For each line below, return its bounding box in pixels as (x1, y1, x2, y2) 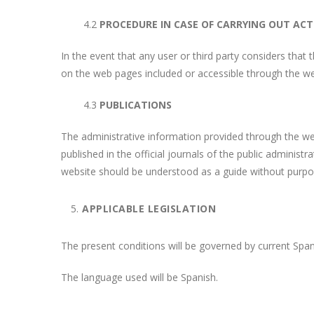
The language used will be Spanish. (61, 271, 218, 284)
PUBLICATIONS (100, 98, 172, 111)
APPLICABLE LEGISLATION (82, 202, 216, 215)
